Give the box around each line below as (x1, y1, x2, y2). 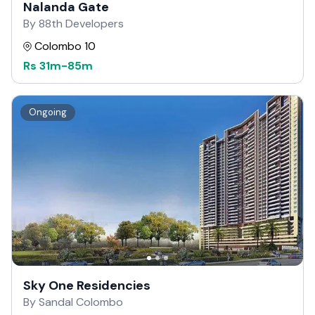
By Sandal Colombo (23, 294, 123, 309)
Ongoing (29, 106, 67, 118)
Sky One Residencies (23, 276, 150, 294)
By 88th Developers (23, 16, 124, 31)
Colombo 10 (34, 39, 96, 53)
